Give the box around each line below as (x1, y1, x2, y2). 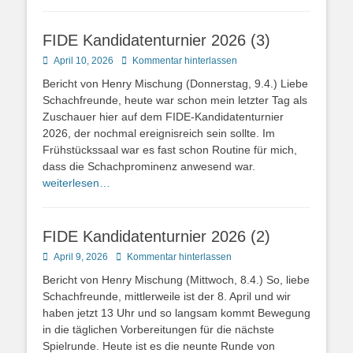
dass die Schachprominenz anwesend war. (43, 160, 255, 173)
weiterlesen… (43, 176, 110, 189)
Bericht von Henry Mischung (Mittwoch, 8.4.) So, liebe (43, 273, 310, 286)
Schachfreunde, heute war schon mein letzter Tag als (43, 94, 307, 106)
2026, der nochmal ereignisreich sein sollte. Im (43, 127, 275, 139)
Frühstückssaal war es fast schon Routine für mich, (43, 143, 297, 156)
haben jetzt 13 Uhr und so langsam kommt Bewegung (43, 307, 310, 319)
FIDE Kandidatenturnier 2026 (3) (43, 32, 270, 49)
